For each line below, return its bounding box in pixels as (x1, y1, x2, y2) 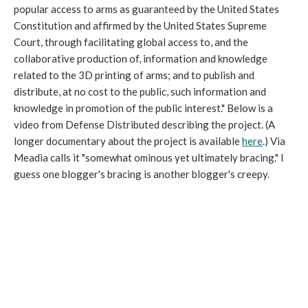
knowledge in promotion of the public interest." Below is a (14, 102, 273, 114)
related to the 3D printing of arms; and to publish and (14, 69, 254, 81)
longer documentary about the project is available (14, 135, 242, 147)
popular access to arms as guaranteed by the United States (14, 3, 279, 15)
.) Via (263, 135, 285, 147)
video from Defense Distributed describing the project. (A (14, 118, 275, 131)
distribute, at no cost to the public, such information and (14, 85, 266, 98)
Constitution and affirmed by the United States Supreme (14, 19, 267, 32)
